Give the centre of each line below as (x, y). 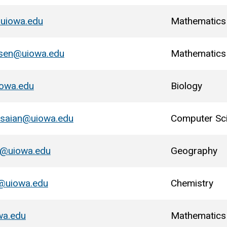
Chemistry (192, 183)
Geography (194, 150)
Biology (186, 86)
